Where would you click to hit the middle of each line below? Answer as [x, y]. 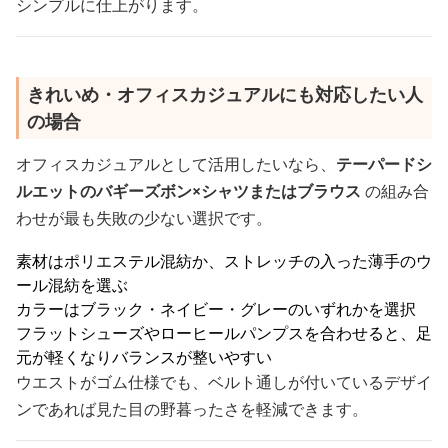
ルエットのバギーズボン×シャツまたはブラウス [188, 191]
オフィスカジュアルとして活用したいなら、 [176, 164]
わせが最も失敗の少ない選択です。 [144, 218]
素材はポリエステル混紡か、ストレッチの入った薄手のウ [224, 261]
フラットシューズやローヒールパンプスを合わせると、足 [224, 333]
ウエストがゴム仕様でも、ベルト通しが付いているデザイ [224, 382]
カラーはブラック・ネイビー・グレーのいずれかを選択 [216, 309]
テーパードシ [384, 164]
